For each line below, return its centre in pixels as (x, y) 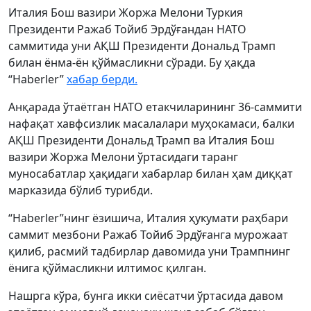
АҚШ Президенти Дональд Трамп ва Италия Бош (141, 140)
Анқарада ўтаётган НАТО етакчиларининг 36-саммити (155, 107)
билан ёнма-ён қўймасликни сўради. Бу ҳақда (132, 62)
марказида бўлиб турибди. (81, 190)
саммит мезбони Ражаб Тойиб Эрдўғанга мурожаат (148, 235)
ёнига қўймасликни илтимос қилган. (107, 268)
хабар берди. (102, 79)
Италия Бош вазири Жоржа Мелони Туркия (126, 12)
